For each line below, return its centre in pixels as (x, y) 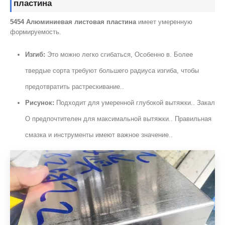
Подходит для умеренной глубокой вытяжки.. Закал (134, 102)
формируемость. (36, 32)
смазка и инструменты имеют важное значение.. (99, 135)
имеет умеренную (164, 22)
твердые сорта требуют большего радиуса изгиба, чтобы (112, 70)
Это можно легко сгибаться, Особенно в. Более (119, 54)
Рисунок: (39, 102)
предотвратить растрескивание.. (74, 86)
